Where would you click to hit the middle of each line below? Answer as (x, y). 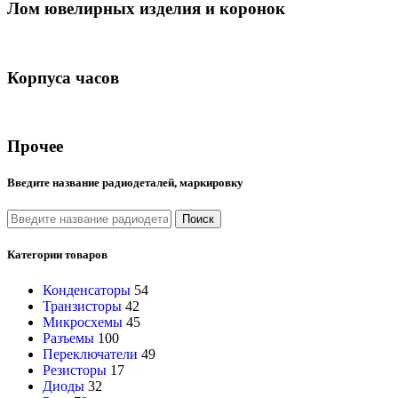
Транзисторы (82, 306)
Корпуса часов (63, 77)
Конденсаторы (87, 290)
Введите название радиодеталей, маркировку (125, 183)
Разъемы (68, 338)
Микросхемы (83, 322)
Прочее (35, 146)
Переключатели (90, 354)
